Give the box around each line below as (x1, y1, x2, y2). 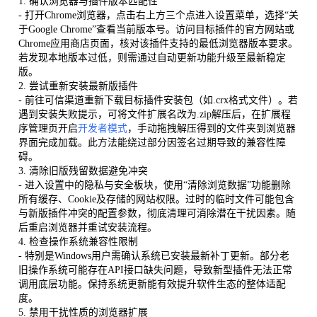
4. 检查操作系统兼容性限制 (18, 236, 138, 247)
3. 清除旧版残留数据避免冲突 (18, 165, 148, 176)
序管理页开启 (18, 122, 78, 134)
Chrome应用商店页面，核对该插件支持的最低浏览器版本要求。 (18, 38, 298, 49)
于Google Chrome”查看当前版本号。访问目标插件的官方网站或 (18, 23, 294, 35)
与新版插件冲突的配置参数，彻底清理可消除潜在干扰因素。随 (18, 207, 296, 219)
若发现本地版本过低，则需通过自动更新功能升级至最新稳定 (18, 52, 286, 63)
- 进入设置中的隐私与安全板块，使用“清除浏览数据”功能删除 (18, 179, 291, 190)
